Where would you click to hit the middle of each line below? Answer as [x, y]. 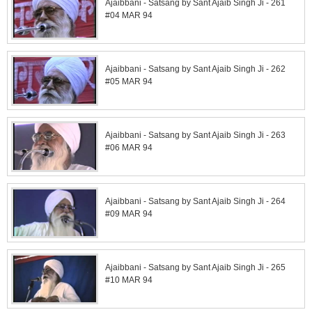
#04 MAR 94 [129, 15]
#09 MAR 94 [129, 213]
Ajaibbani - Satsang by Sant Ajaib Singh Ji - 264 [195, 201]
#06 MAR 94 [129, 147]
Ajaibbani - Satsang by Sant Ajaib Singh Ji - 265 [195, 267]
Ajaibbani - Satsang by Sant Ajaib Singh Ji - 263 [195, 135]
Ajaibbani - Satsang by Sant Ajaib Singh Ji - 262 [195, 69]
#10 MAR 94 [129, 280]
